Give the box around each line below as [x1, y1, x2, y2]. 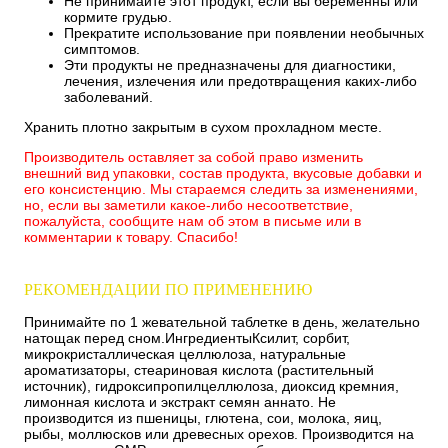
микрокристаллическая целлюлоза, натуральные [24, 345, 346, 362]
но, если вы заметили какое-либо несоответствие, [24, 196, 353, 213]
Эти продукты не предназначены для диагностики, [64, 56, 396, 73]
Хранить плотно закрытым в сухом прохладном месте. [24, 118, 382, 135]
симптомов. [64, 40, 140, 57]
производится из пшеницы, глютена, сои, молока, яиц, [24, 409, 382, 426]
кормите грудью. [64, 8, 172, 25]
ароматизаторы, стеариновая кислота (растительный [24, 361, 374, 378]
